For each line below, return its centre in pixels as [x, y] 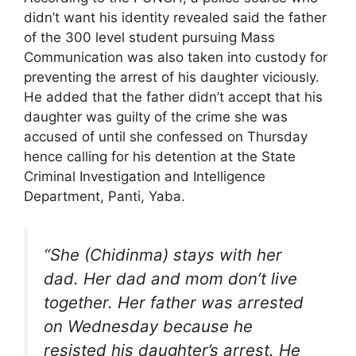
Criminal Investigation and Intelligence [145, 176]
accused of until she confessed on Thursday [166, 137]
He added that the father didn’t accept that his [173, 97]
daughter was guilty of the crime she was [156, 117]
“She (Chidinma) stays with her [163, 254]
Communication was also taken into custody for [176, 57]
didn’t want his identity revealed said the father [175, 17]
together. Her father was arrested [174, 302]
